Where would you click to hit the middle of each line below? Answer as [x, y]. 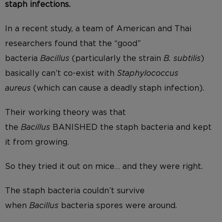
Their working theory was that [65, 112]
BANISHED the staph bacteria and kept [132, 127]
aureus [19, 88]
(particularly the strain [118, 58]
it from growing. [38, 142]
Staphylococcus [148, 73]
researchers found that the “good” [73, 43]
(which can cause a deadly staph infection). [120, 88]
